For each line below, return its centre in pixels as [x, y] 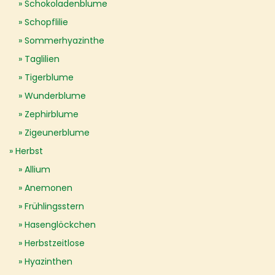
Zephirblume [52, 114]
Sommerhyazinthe [64, 41]
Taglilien [42, 59]
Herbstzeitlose [55, 243]
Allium [37, 169]
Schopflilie [46, 22]
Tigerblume [49, 77]
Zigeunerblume [57, 133]
